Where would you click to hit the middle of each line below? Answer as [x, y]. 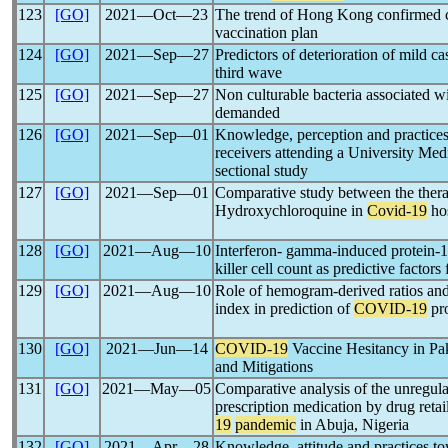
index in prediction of [284, 308]
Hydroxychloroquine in [291, 210]
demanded [247, 112]
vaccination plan [266, 32]
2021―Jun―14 [156, 348]
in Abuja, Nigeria [352, 424]
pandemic [265, 424]
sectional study [261, 170]
